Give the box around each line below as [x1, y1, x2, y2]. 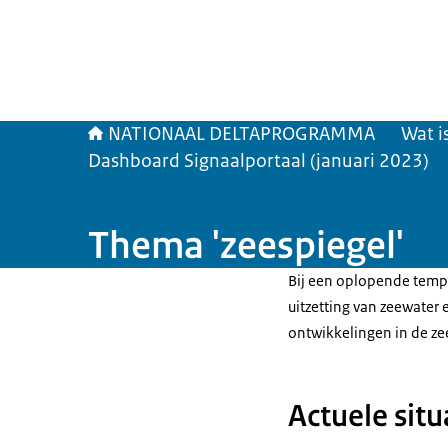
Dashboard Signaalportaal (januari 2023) [88, 149, 429, 173]
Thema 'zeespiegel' [88, 221, 404, 269]
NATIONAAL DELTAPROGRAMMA [108, 122, 375, 146]
